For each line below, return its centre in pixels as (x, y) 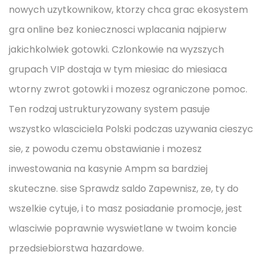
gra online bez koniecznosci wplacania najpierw (118, 30)
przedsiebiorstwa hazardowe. (76, 248)
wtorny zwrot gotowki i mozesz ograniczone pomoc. (128, 89)
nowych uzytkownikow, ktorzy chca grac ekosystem (128, 10)
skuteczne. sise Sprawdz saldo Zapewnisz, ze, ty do (124, 189)
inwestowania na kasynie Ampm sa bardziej (108, 169)
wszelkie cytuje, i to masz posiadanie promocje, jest (125, 208)
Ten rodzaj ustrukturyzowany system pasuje (109, 109)
